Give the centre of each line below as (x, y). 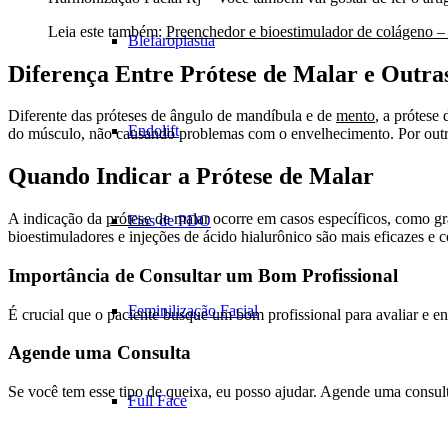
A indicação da (57, 219)
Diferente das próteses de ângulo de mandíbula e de (172, 116)
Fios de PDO (169, 220)
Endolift (153, 130)
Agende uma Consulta (99, 353)
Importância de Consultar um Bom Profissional (203, 275)
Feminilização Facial (193, 310)
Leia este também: (107, 31)
